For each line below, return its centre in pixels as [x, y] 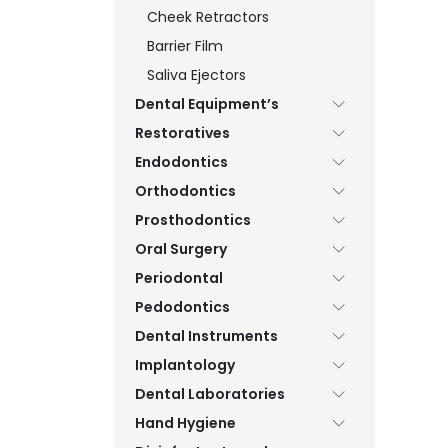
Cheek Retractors [208, 17]
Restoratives [182, 133]
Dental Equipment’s [207, 104]
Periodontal [179, 278]
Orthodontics [185, 191]
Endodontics [181, 162]
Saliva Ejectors [196, 75]
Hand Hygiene [185, 423]
